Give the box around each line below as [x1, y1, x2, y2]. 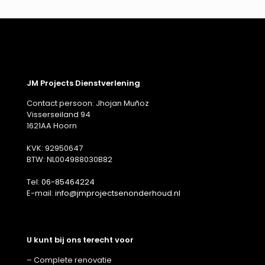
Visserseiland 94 [27, 109, 91, 120]
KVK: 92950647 [27, 143, 83, 154]
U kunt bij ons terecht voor [27, 234, 134, 245]
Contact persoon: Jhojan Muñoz [27, 98, 149, 109]
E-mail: [27, 188, 55, 199]
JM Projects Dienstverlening [27, 77, 140, 89]
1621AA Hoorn [27, 120, 77, 131]
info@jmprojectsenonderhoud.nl [55, 188, 180, 199]
